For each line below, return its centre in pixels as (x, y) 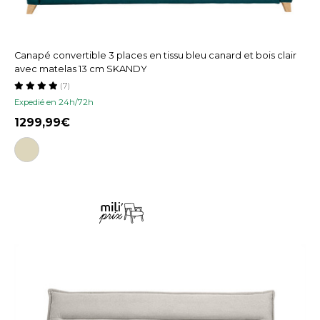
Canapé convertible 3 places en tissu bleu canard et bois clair (155, 56)
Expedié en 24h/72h (54, 102)
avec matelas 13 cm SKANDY (81, 69)
